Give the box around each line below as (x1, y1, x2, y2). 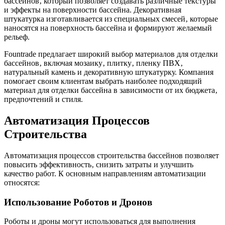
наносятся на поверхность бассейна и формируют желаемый (4, 24, 212, 32)
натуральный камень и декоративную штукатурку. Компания (4, 68, 213, 76)
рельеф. (4, 33, 30, 41)
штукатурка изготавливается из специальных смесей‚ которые (4, 15, 218, 23)
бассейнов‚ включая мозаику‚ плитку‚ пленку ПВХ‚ (4, 59, 183, 67)
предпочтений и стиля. (4, 95, 83, 103)
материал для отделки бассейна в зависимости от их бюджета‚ (4, 86, 217, 94)
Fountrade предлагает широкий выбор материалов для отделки (4, 50, 218, 58)
